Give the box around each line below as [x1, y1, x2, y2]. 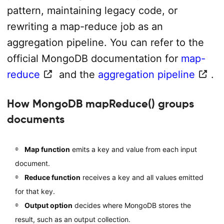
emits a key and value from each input [69, 144, 197, 153]
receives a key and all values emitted [80, 172, 203, 181]
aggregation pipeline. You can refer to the [6, 36, 204, 48]
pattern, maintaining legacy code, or [6, 4, 177, 16]
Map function [24, 144, 70, 153]
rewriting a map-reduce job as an [6, 20, 163, 32]
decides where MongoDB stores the [72, 200, 191, 209]
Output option [24, 200, 72, 209]
